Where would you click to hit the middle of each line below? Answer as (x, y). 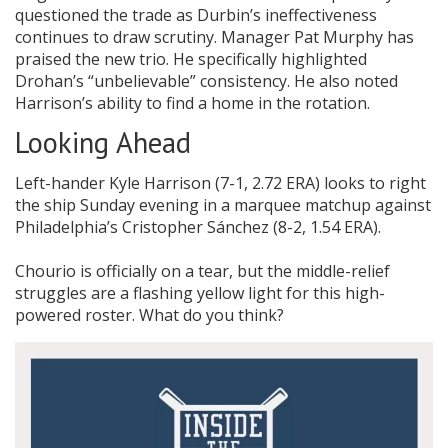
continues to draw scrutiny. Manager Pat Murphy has (214, 37)
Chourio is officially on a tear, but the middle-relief (202, 271)
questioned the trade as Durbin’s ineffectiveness (196, 15)
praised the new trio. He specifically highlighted (191, 59)
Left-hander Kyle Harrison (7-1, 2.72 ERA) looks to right (220, 183)
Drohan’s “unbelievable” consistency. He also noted (206, 81)
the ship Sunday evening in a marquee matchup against (223, 205)
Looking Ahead (103, 143)
